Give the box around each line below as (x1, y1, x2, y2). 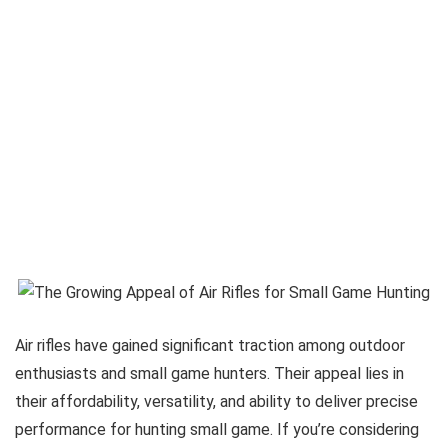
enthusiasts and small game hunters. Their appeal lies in (15, 363, 404, 383)
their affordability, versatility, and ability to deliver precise (15, 391, 418, 411)
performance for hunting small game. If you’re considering (15, 419, 419, 439)
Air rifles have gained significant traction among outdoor (15, 335, 405, 355)
